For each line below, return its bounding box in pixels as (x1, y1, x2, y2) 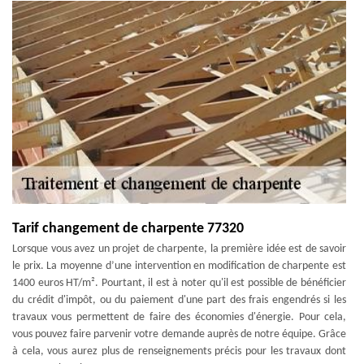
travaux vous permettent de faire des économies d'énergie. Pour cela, (12, 311, 346, 323)
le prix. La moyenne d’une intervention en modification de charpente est (12, 260, 346, 272)
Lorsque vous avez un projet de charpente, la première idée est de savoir (12, 243, 346, 255)
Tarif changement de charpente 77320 (12, 221, 244, 236)
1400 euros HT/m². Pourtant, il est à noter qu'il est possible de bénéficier (12, 277, 346, 289)
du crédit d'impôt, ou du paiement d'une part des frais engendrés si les (12, 294, 346, 306)
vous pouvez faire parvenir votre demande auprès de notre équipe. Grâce (12, 328, 346, 340)
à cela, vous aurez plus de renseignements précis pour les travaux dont (12, 345, 346, 357)
